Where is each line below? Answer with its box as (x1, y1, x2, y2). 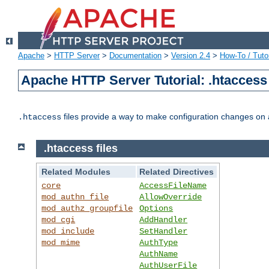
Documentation (109, 51, 162, 61)
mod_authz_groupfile (41, 203, 133, 213)
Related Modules (41, 166, 111, 177)
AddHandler (139, 214, 188, 225)
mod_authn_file (41, 192, 109, 202)
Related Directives (139, 166, 214, 177)
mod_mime (41, 237, 80, 247)
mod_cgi (41, 214, 76, 225)
